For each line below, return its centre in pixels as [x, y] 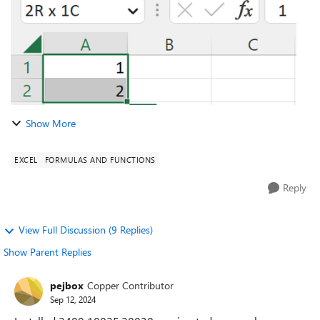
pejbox [67, 285]
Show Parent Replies [47, 252]
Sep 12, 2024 [73, 299]
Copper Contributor [130, 285]
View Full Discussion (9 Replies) [86, 230]
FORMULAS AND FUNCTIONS [100, 160]
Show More [51, 123]
